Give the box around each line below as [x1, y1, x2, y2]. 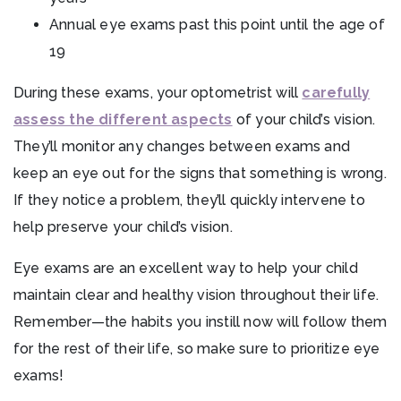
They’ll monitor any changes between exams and [13, 137, 351, 155]
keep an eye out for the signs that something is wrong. [13, 164, 387, 182]
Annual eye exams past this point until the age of [49, 15, 385, 33]
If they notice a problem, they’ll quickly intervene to [13, 191, 365, 209]
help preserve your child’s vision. [13, 218, 233, 235]
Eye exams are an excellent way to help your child [13, 259, 358, 277]
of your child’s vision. [232, 110, 376, 128]
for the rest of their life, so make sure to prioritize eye [13, 339, 380, 357]
